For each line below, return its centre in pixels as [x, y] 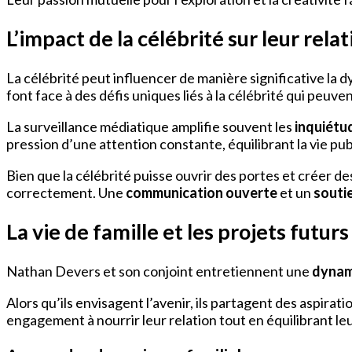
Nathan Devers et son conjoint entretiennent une [159, 271]
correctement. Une [66, 192]
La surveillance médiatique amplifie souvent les [150, 126]
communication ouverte [202, 192]
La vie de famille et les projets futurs [178, 232]
